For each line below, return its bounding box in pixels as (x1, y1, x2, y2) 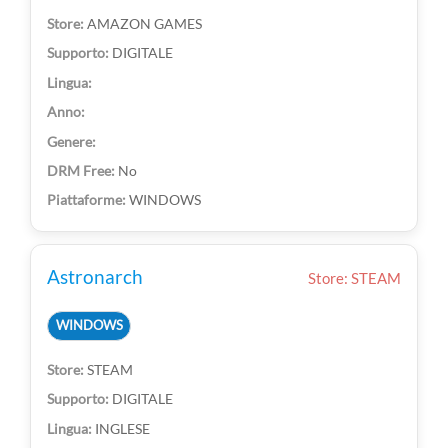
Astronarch (47, 264, 144, 288)
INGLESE (95, 419, 151, 437)
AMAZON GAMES (87, 15, 203, 32)
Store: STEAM (307, 268, 401, 287)
